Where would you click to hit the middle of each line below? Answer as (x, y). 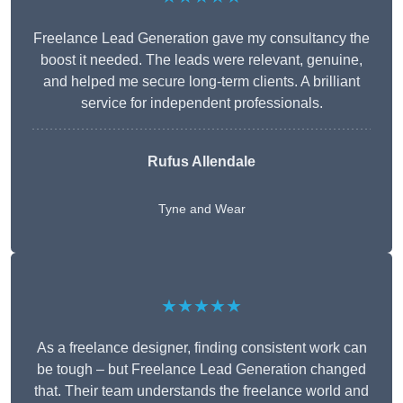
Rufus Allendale (201, 162)
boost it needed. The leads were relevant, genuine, (201, 60)
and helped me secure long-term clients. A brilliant (201, 82)
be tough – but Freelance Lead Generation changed (201, 370)
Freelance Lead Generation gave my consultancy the (201, 39)
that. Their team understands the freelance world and (201, 391)
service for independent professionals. (201, 103)
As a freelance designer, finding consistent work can (201, 348)
